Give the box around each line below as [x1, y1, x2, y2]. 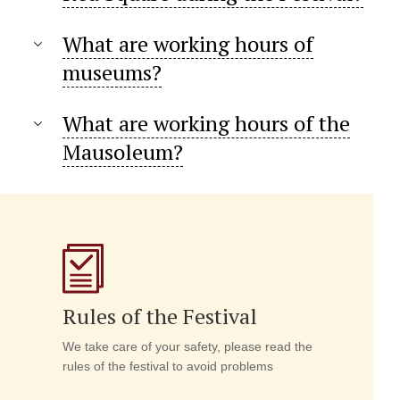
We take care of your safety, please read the [62, 339, 312, 354]
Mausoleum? [62, 137, 183, 166]
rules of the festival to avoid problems [62, 359, 273, 373]
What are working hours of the [62, 109, 350, 137]
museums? [62, 58, 162, 87]
